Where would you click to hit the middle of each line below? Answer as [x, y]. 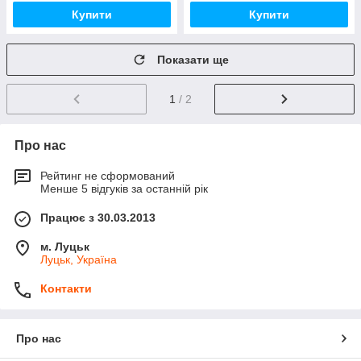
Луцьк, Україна [79, 259]
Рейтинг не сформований [108, 175]
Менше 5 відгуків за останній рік [124, 188]
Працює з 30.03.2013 [98, 217]
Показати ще [193, 60]
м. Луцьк [65, 246]
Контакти [66, 288]
